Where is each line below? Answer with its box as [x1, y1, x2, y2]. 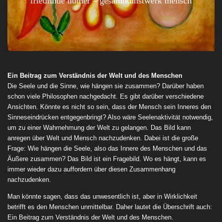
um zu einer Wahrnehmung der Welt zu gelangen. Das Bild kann [7, 124, 191, 132]
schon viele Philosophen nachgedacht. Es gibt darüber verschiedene [7, 93, 204, 101]
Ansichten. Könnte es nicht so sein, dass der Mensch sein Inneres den [7, 103, 211, 111]
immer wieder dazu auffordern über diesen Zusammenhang [7, 166, 175, 173]
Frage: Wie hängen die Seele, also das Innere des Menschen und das [7, 145, 207, 153]
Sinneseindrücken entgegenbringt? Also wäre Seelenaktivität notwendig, [7, 113, 213, 121]
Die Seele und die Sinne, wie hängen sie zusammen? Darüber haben [7, 82, 204, 90]
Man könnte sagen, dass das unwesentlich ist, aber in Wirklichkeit [7, 193, 197, 201]
